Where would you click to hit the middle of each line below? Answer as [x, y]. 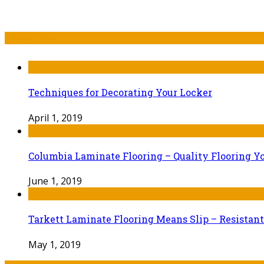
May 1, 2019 [55, 244]
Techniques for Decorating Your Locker [120, 93]
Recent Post [33, 38]
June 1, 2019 [55, 181]
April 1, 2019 [55, 118]
